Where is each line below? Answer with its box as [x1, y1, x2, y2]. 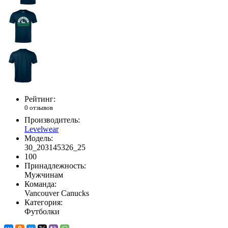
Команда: [24, 179, 56, 188]
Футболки [24, 207, 60, 216]
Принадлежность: [24, 161, 86, 170]
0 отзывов [24, 104, 53, 112]
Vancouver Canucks [24, 188, 89, 197]
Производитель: [24, 115, 80, 124]
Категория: [24, 197, 63, 207]
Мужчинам [24, 170, 63, 179]
